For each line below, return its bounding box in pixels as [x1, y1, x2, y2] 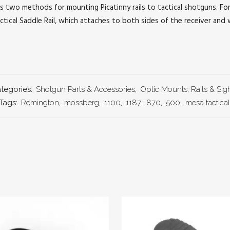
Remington [21, 98, 59, 107]
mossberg [64, 98, 99, 107]
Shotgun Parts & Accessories [35, 84, 135, 94]
